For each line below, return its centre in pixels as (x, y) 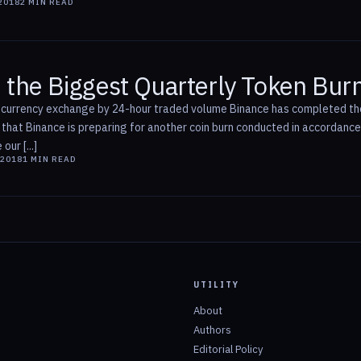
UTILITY (216, 285)
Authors (212, 330)
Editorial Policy (228, 350)
